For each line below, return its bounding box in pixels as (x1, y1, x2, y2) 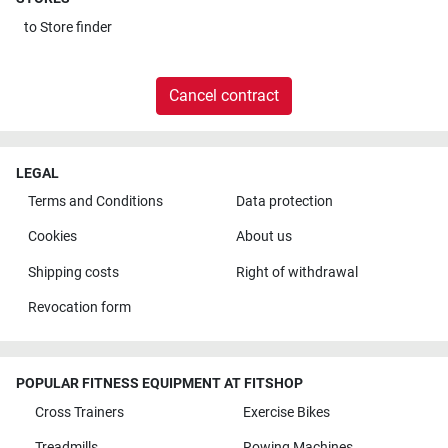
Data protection (235, 193, 333, 211)
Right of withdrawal (235, 263, 358, 281)
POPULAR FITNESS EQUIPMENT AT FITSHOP (16, 375, 303, 393)
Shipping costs (27, 263, 119, 281)
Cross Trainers (34, 403, 124, 421)
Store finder (40, 18, 112, 36)
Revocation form (27, 299, 131, 317)
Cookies (27, 228, 77, 246)
